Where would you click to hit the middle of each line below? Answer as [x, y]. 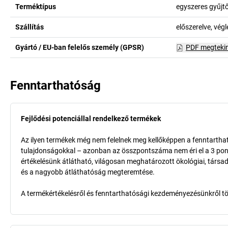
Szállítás [30, 27]
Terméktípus [36, 7]
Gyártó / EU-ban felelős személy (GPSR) [80, 47]
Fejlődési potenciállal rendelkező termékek [91, 119]
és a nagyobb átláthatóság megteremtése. [88, 172]
